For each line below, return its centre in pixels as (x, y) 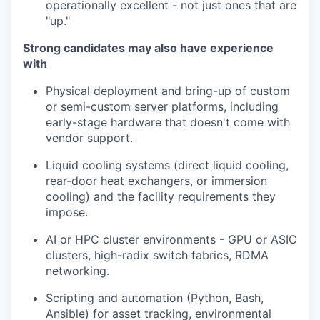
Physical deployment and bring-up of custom (168, 91)
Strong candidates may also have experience (148, 48)
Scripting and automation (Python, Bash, (155, 298)
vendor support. (89, 138)
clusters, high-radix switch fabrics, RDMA (157, 255)
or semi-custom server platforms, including (162, 106)
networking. (77, 271)
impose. (67, 212)
